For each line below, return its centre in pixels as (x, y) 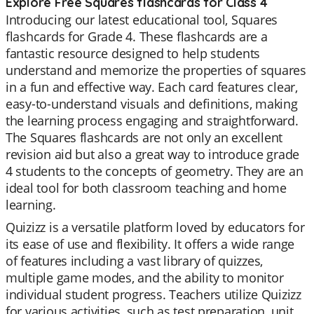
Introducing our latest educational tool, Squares (142, 20)
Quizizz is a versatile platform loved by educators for (155, 227)
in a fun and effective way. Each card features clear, (152, 87)
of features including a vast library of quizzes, (135, 261)
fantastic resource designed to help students (133, 53)
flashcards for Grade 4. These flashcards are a (137, 36)
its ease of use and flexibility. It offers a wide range (150, 244)
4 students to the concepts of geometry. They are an (155, 171)
